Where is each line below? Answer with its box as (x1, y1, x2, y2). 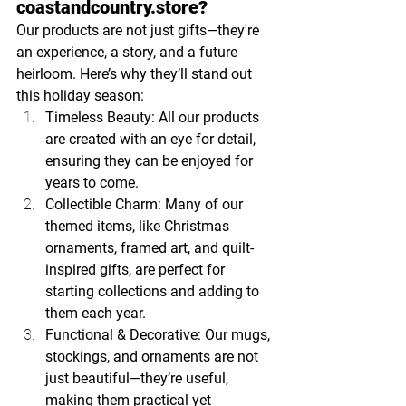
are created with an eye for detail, (45, 130, 259, 149)
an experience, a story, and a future (16, 43, 241, 62)
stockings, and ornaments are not (45, 348, 262, 366)
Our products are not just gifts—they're (16, 22, 263, 40)
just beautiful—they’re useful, (45, 370, 232, 388)
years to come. (45, 174, 139, 192)
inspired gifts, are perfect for (45, 261, 228, 279)
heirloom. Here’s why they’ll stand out (16, 65, 256, 83)
